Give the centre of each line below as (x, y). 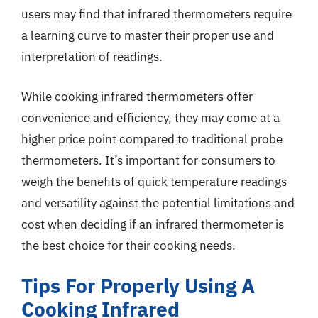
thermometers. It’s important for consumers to (148, 160)
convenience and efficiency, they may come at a (150, 117)
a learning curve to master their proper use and (148, 35)
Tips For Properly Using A (138, 286)
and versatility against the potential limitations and (158, 203)
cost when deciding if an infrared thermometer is (153, 224)
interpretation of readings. (92, 57)
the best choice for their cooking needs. (128, 245)
